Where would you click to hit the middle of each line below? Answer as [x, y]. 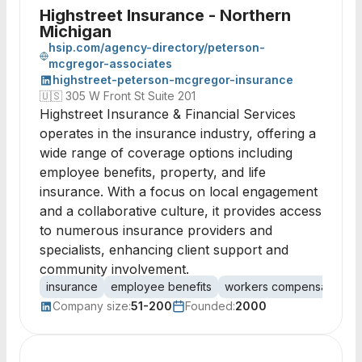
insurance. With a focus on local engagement [179, 192]
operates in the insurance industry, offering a [178, 133]
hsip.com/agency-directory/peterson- [157, 47]
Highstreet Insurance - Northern [165, 15]
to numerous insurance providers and [156, 230]
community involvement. [114, 269]
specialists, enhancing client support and [164, 250]
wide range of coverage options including [166, 153]
